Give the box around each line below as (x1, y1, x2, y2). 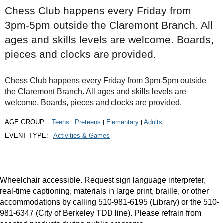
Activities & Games (53, 132, 110, 140)
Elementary (106, 118, 139, 126)
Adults (144, 118, 162, 126)
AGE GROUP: (5, 118, 48, 126)
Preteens (75, 118, 101, 126)
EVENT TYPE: (5, 132, 50, 140)
